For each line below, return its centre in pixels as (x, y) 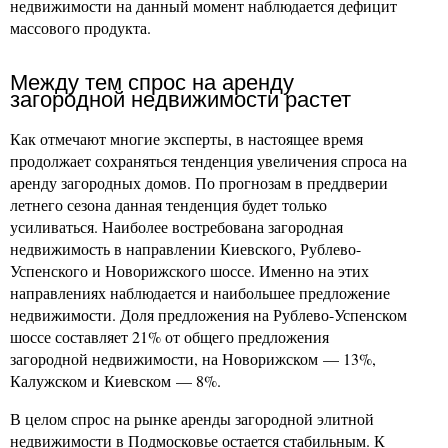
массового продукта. (80, 27)
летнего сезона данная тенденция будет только (168, 204)
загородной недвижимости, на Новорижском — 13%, (193, 358)
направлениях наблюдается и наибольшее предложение (200, 292)
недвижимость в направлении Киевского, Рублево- (185, 248)
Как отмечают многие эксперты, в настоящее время (186, 138)
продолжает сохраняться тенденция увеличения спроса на (208, 160)
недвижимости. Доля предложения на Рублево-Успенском (208, 314)
